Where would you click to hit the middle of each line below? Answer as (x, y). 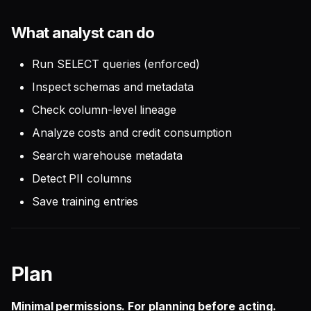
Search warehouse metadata (107, 155)
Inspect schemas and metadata (113, 87)
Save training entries (85, 201)
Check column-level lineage (104, 110)
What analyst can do (83, 33)
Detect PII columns (82, 178)
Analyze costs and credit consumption (132, 133)
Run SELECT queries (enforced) (116, 64)
